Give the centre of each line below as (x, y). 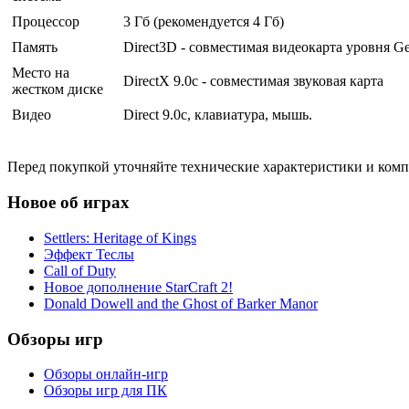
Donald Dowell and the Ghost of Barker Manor (181, 303)
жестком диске (58, 89)
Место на (41, 73)
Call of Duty (80, 270)
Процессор (46, 22)
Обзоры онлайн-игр (106, 374)
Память (35, 47)
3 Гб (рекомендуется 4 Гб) (204, 22)
